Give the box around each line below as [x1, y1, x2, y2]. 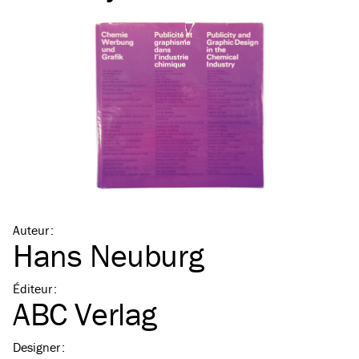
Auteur [13, 222, 49, 238]
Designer [13, 339, 60, 355]
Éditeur [13, 280, 52, 296]
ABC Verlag [13, 294, 157, 333]
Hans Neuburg [13, 236, 204, 275]
